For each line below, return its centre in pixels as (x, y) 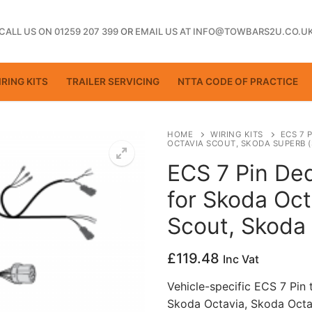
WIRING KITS (237, 134)
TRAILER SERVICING (113, 81)
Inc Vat (241, 259)
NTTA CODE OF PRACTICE (238, 81)
